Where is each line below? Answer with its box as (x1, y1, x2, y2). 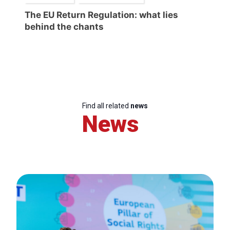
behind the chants (25, 21, 104, 32)
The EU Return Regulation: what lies (25, 9, 178, 20)
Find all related (82, 101, 130, 110)
